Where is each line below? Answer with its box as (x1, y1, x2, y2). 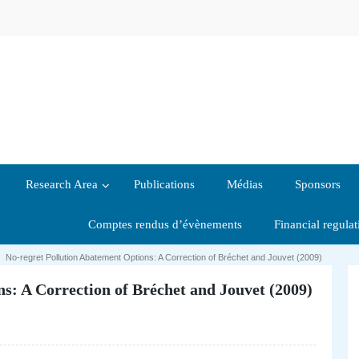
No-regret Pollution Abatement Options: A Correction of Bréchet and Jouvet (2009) (6, 252, 322, 263)
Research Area (26, 178, 98, 192)
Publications (134, 178, 195, 192)
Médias (227, 178, 263, 192)
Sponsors (295, 178, 341, 192)
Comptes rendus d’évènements (88, 218, 242, 232)
